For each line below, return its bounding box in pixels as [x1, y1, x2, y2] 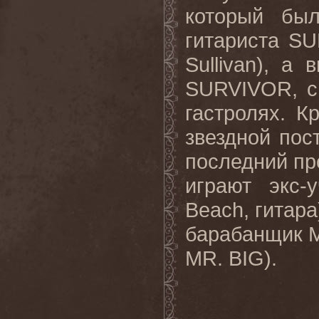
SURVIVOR [185, 77, 292, 100]
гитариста [185, 28, 289, 52]
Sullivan [185, 53, 256, 76]
